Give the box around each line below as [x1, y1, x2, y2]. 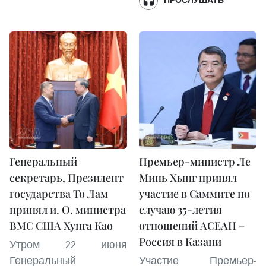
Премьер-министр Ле [139, 154, 251, 169]
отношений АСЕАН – [139, 218, 245, 233]
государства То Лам [9, 186, 108, 201]
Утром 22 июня [9, 237, 127, 251]
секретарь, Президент [9, 170, 123, 185]
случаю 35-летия [139, 202, 222, 217]
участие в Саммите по [139, 186, 250, 201]
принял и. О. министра [9, 202, 126, 217]
